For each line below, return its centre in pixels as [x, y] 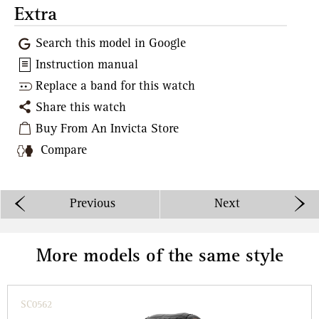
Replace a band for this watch [115, 87]
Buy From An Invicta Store [107, 130]
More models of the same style [159, 257]
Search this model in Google [111, 45]
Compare [64, 151]
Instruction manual [87, 66]
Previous [93, 204]
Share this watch [81, 108]
